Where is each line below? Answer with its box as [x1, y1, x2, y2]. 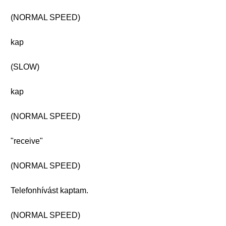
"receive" [11, 137, 43, 145]
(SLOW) [11, 63, 39, 71]
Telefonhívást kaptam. [11, 186, 88, 195]
